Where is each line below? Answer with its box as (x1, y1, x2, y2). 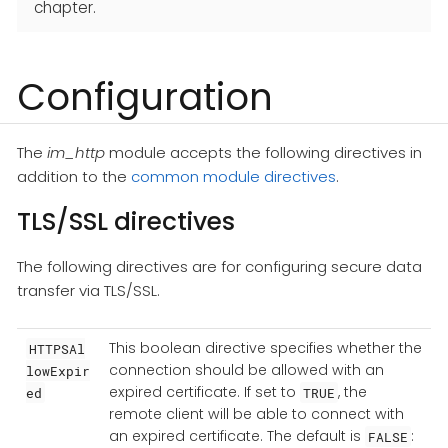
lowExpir (25, 361, 90, 380)
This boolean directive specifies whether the (108, 338, 422, 359)
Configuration (17, 71, 273, 124)
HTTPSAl (28, 339, 85, 358)
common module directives (131, 165, 336, 187)
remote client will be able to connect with (108, 404, 404, 425)
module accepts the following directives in (105, 141, 422, 163)
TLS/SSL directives (17, 203, 235, 239)
